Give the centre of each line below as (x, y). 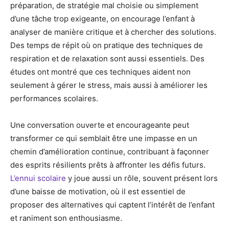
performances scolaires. (54, 98)
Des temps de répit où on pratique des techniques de (107, 45)
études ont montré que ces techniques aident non (100, 72)
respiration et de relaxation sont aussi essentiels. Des (107, 59)
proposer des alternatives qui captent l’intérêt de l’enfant (112, 205)
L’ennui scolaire (38, 178)
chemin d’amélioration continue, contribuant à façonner (110, 152)
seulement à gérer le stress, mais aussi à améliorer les (109, 85)
